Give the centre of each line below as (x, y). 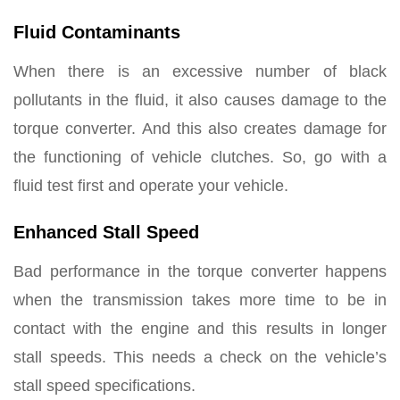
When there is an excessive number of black (200, 71)
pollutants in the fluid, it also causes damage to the (200, 100)
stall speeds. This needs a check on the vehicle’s (200, 357)
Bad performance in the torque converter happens (200, 271)
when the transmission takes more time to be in (200, 300)
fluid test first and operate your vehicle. (151, 185)
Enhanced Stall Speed (106, 232)
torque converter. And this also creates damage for (200, 128)
